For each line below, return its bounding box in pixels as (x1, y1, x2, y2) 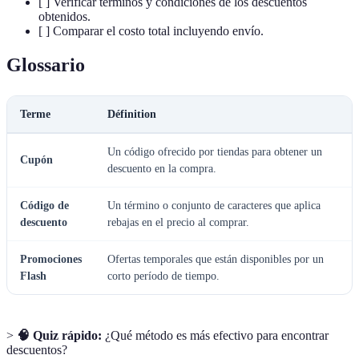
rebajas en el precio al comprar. (107, 216, 249, 228)
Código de (20, 199, 69, 212)
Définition (107, 107, 156, 120)
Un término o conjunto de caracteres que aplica (107, 199, 321, 212)
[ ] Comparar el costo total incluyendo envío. (38, 23, 264, 38)
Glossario (6, 54, 85, 75)
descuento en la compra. (107, 162, 216, 175)
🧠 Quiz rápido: (17, 328, 102, 342)
